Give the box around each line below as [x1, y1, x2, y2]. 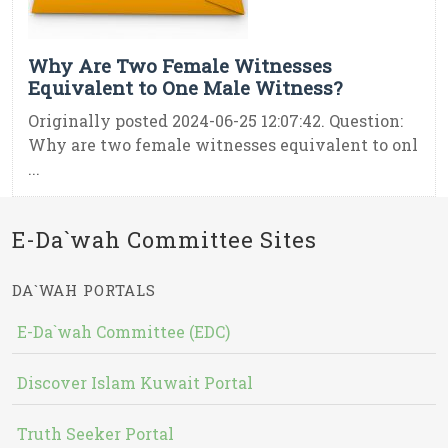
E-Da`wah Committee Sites [12, 225, 317, 255]
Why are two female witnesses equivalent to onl [28, 134, 418, 156]
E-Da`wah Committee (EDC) [17, 321, 230, 343]
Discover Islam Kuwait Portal [17, 372, 253, 394]
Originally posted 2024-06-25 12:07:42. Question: [28, 110, 403, 132]
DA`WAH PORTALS [12, 280, 156, 301]
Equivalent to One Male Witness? [28, 75, 342, 101]
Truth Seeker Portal [17, 423, 174, 445]
